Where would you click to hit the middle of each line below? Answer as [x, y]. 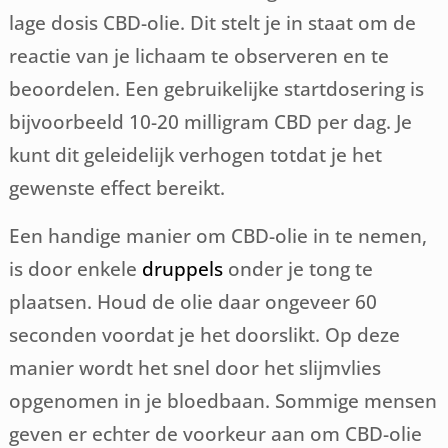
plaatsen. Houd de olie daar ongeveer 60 [193, 302]
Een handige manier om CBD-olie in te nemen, [218, 236]
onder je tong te [298, 269]
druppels [183, 269]
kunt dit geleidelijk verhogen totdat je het [196, 155]
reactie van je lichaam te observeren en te [199, 56]
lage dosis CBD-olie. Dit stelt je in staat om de [213, 23]
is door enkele [76, 269]
